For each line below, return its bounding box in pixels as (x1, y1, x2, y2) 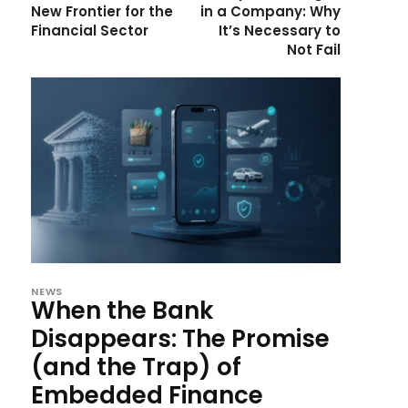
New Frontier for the (31, 2, 173, 21)
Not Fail (286, 40, 341, 59)
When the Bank (31, 294, 213, 327)
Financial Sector (31, 21, 148, 40)
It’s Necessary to (218, 21, 341, 40)
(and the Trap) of (31, 351, 241, 383)
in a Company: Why (199, 2, 341, 21)
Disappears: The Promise (31, 322, 330, 355)
